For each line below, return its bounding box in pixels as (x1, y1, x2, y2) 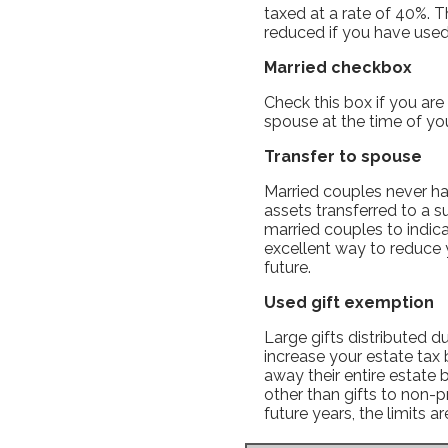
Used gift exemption (264, 292, 435, 312)
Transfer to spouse (264, 146, 423, 166)
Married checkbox (264, 57, 413, 77)
